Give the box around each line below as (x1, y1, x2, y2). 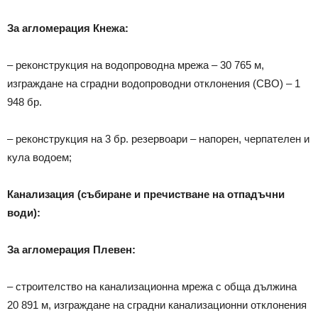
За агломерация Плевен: (7, 243, 136, 256)
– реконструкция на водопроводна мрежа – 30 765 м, (7, 58, 264, 71)
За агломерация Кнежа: (7, 21, 128, 34)
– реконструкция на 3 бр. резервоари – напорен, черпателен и (7, 132, 309, 145)
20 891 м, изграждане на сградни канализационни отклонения (7, 298, 307, 311)
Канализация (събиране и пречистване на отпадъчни (7, 187, 285, 200)
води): (7, 206, 40, 219)
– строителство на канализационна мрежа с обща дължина (7, 280, 297, 292)
